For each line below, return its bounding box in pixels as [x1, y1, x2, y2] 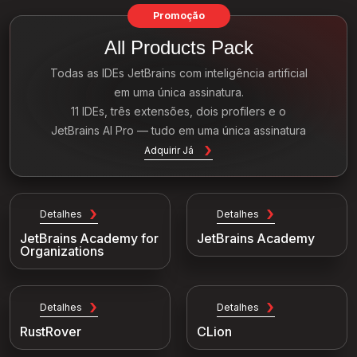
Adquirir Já [144, 143, 194, 156]
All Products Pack [104, 37, 253, 58]
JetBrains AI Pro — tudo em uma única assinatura [51, 124, 306, 137]
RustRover [20, 324, 81, 340]
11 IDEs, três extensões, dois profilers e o [71, 104, 286, 118]
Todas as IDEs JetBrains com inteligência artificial [49, 66, 308, 80]
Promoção [152, 10, 205, 22]
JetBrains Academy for [20, 230, 159, 247]
